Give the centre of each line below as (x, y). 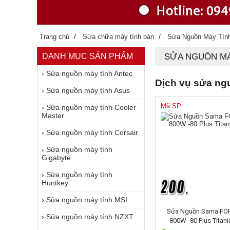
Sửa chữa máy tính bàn (118, 37)
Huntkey (55, 183)
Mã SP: (172, 106)
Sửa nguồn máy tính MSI (87, 200)
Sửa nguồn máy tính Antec (89, 73)
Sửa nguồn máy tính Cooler (91, 107)
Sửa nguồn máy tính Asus (88, 90)
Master (53, 116)
